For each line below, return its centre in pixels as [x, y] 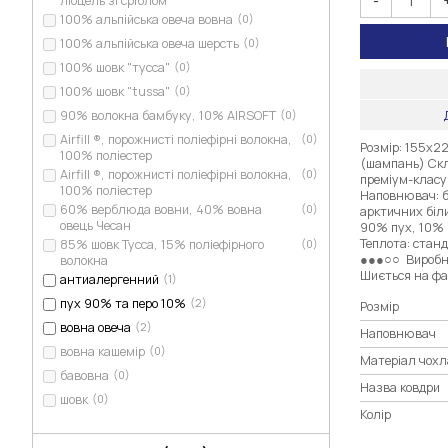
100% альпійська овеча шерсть [149, 43]
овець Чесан [95, 225]
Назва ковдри [399, 388]
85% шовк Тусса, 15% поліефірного [162, 244]
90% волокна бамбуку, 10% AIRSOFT [168, 115]
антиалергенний [109, 279]
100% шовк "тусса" [115, 67]
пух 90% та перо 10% [123, 303]
